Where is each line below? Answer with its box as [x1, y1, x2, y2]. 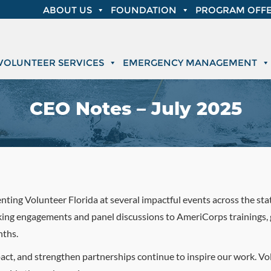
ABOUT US [43, 4, 92, 16]
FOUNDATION [111, 4, 177, 16]
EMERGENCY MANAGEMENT [123, 57, 257, 68]
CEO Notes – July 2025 [29, 97, 242, 120]
